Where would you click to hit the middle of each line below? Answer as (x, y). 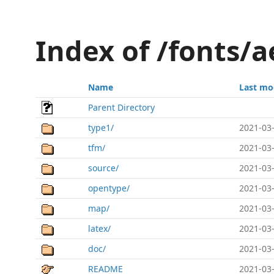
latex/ (99, 228)
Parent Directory (121, 107)
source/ (103, 168)
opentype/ (109, 188)
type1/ (101, 128)
